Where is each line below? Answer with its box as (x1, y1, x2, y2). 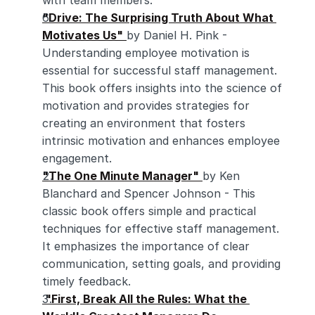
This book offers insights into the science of (42, 81, 282, 95)
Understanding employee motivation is (42, 46, 250, 60)
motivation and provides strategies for (42, 98, 250, 112)
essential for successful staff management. (42, 63, 277, 77)
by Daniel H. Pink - (127, 28, 227, 42)
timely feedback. (42, 274, 131, 288)
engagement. (42, 151, 112, 165)
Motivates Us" (42, 28, 123, 42)
